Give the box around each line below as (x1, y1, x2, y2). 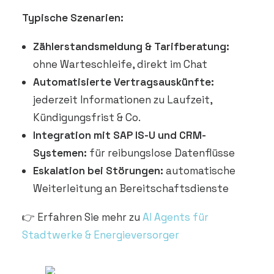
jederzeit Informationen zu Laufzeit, (33, 93, 212, 106)
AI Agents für (143, 210, 209, 224)
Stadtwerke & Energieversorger (22, 228, 179, 242)
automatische (163, 164, 235, 177)
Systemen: (33, 146, 87, 160)
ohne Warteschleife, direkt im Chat (33, 57, 207, 71)
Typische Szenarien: (22, 11, 124, 24)
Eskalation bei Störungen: (33, 164, 163, 177)
